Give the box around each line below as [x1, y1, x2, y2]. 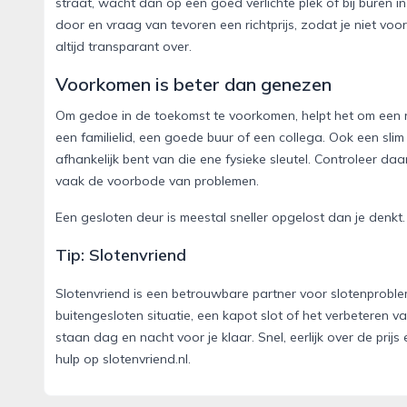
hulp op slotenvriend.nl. [55, 351, 191, 368]
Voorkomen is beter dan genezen [55, 73, 332, 96]
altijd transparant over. [55, 38, 192, 55]
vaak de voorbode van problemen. [55, 173, 259, 190]
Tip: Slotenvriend [55, 244, 186, 266]
